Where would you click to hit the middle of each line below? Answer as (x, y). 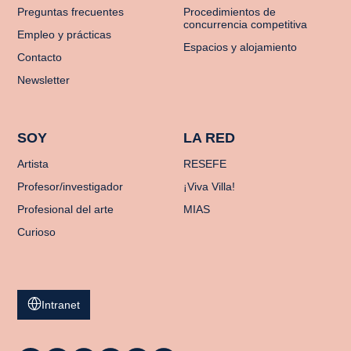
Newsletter (44, 80)
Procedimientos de (230, 11)
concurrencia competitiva (245, 24)
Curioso (37, 232)
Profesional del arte (66, 209)
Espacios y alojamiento (240, 47)
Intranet (61, 304)
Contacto (40, 57)
